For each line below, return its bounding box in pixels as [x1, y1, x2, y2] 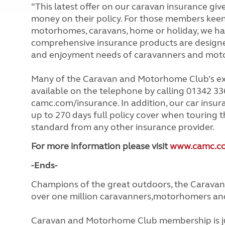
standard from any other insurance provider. [31, 121, 214, 133]
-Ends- [31, 159, 58, 171]
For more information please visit [31, 140, 170, 152]
